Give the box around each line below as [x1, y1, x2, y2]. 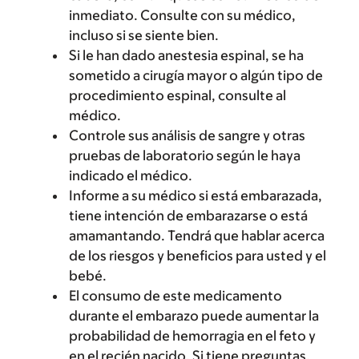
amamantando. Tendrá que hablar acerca [69, 228, 325, 244]
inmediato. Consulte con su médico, [69, 7, 296, 23]
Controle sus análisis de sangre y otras [69, 127, 305, 143]
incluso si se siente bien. [69, 27, 219, 43]
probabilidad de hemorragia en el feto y [69, 328, 316, 344]
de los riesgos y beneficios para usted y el [69, 248, 326, 264]
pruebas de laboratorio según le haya [69, 147, 301, 163]
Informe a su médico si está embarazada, [69, 188, 322, 204]
